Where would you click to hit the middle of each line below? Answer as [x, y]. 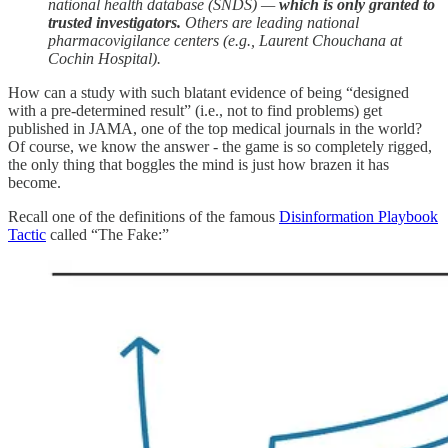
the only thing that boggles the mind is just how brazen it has [198, 165]
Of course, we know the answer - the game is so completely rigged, [220, 147]
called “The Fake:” [107, 235]
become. [34, 183]
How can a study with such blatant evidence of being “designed [208, 93]
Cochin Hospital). [104, 59]
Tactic [27, 235]
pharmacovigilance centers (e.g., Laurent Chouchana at [225, 41]
